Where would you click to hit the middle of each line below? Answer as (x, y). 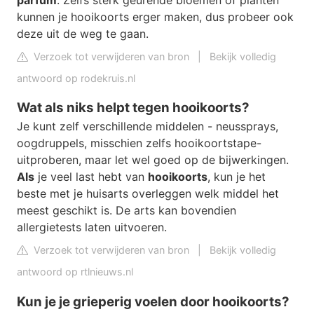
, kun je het (237, 177)
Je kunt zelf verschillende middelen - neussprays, (148, 127)
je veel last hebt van (91, 177)
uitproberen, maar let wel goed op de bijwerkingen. (153, 160)
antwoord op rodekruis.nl (76, 78)
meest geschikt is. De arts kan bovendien (127, 211)
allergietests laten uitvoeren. (92, 227)
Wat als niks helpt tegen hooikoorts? (133, 108)
